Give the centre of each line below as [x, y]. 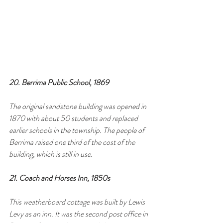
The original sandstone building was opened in [78, 106]
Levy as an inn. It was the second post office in [79, 214]
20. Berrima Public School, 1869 [59, 82]
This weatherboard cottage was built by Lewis [78, 202]
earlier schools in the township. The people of [77, 130]
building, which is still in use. [51, 154]
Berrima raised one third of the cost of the [73, 142]
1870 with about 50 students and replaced [74, 118]
